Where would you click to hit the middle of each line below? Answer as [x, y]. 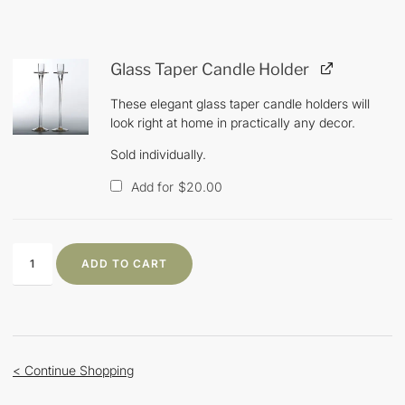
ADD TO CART [124, 264]
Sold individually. [158, 154]
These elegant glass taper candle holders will [240, 103]
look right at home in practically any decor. [233, 122]
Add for [152, 187]
